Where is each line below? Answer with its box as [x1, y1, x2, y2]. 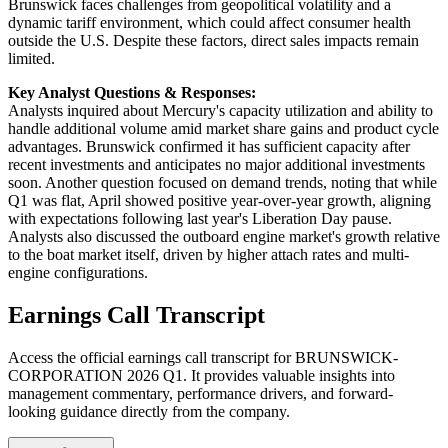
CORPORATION [8, 366, 123, 384]
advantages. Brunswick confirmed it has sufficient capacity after [8, 138, 410, 156]
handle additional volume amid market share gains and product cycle [8, 120, 439, 138]
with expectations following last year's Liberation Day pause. [8, 210, 392, 228]
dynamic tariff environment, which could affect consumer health [8, 14, 411, 32]
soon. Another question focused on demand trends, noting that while [8, 174, 437, 192]
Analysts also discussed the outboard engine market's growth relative [8, 228, 440, 246]
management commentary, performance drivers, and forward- [8, 384, 393, 402]
